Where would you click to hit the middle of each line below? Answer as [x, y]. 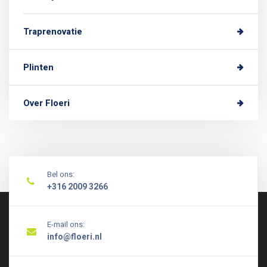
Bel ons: [61, 174]
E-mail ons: [66, 224]
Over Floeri [46, 103]
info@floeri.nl [74, 237]
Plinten [38, 67]
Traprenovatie [53, 32]
